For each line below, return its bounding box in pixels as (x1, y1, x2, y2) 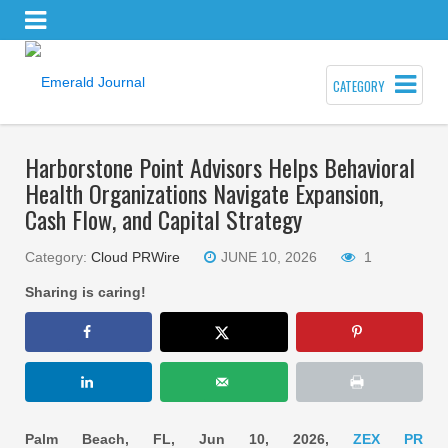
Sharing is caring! (25, 283, 146, 300)
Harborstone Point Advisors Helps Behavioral (25, 148, 415, 185)
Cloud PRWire (91, 248, 180, 265)
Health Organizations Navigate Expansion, (25, 174, 383, 211)
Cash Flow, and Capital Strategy (25, 200, 302, 237)
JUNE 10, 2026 (221, 248, 317, 265)
